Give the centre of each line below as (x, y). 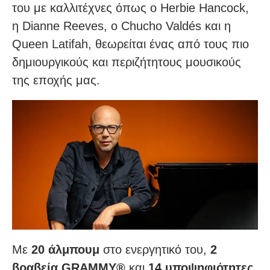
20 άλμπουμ (65, 249)
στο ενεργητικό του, (155, 249)
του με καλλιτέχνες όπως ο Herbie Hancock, (130, 8)
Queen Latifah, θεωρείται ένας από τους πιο (130, 44)
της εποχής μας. (56, 80)
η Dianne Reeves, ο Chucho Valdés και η (121, 26)
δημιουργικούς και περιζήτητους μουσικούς (127, 62)
